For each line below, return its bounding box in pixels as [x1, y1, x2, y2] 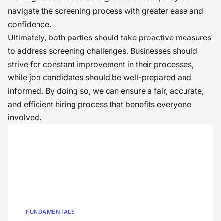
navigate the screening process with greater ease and [8, 6, 203, 16]
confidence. [8, 19, 51, 29]
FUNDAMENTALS [26, 208, 74, 215]
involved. [8, 112, 41, 122]
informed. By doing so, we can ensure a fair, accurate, [8, 86, 204, 96]
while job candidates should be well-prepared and [8, 73, 191, 82]
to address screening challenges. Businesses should [8, 46, 197, 56]
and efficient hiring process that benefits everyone [8, 99, 191, 109]
